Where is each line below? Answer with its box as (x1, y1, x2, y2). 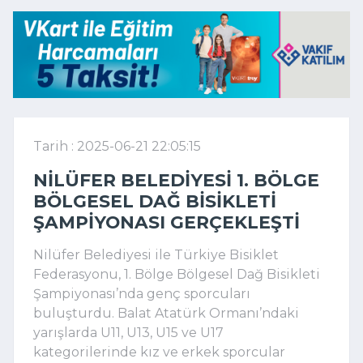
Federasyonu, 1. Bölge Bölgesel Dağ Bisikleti (33, 266, 320, 282)
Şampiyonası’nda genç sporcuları (33, 285, 250, 301)
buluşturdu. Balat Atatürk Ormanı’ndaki (33, 305, 299, 321)
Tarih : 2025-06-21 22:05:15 (33, 138, 201, 154)
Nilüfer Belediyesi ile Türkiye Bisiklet (33, 246, 279, 263)
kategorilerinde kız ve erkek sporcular (33, 344, 285, 360)
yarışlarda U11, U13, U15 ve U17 (33, 324, 224, 340)
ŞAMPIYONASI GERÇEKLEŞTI (33, 211, 300, 233)
